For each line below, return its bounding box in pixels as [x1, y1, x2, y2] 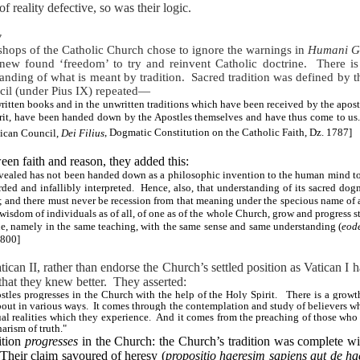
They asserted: [113, 274, 187, 288]
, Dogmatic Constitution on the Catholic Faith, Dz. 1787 [104, 126, 349, 139]
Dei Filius [60, 126, 104, 139]
